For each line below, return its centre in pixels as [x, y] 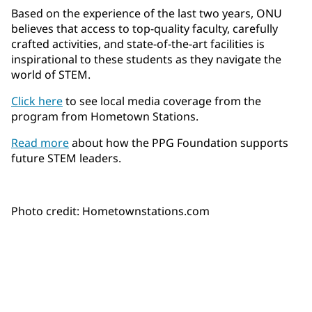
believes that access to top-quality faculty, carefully [145, 29]
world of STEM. [51, 75]
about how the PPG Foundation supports [179, 143]
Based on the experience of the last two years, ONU [147, 14]
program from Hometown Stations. [108, 117]
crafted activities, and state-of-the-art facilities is [138, 44]
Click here [37, 101]
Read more [40, 143]
